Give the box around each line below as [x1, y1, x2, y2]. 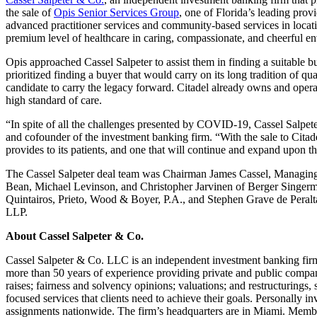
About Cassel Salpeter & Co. [6, 230, 144, 243]
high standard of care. [6, 94, 102, 107]
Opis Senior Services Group [54, 6, 179, 19]
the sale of [6, 6, 54, 19]
